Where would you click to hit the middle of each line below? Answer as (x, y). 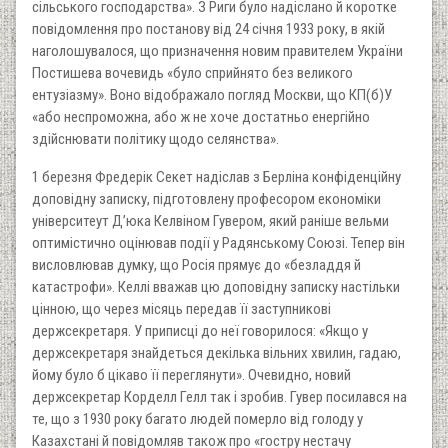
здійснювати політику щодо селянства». (155, 138)
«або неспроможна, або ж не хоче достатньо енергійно (201, 116)
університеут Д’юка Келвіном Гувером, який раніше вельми (210, 220)
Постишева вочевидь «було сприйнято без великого (192, 72)
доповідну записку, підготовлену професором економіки (206, 198)
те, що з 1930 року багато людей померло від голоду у (197, 418)
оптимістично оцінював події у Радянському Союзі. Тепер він (218, 242)
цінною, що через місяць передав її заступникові (181, 308)
